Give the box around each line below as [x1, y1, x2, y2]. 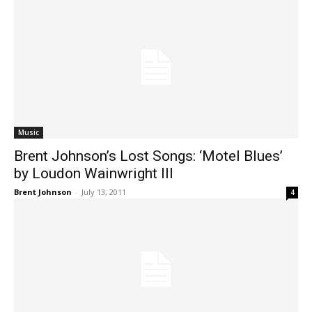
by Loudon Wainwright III [14, 165, 173, 182]
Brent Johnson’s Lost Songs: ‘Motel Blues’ [14, 148, 283, 164]
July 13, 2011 [81, 187, 126, 197]
